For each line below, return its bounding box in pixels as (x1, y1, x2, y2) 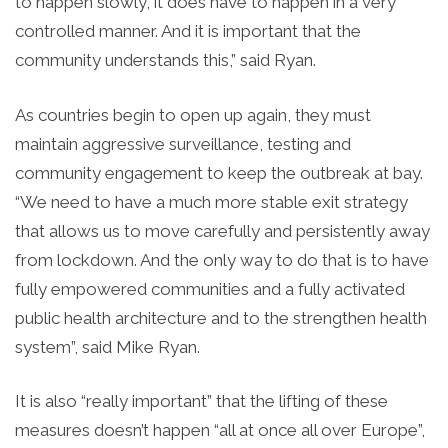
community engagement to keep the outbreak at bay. (15, 162, 423, 183)
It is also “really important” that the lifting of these (15, 391, 388, 412)
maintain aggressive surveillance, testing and (15, 133, 351, 154)
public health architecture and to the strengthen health (15, 307, 427, 328)
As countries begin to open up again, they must (15, 104, 371, 125)
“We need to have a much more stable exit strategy (15, 191, 408, 212)
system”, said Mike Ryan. (15, 336, 200, 357)
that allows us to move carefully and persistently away (15, 220, 430, 241)
